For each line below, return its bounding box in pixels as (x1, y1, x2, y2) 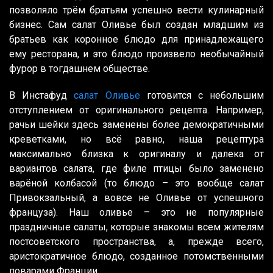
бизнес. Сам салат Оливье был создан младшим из (9, 19, 264, 31)
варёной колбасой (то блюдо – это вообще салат (9, 177, 264, 190)
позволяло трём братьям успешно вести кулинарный (9, 4, 264, 16)
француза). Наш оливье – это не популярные (9, 207, 264, 219)
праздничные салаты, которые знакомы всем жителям (9, 221, 264, 233)
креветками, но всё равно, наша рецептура (9, 133, 264, 146)
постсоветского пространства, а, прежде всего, (9, 236, 264, 248)
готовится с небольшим (140, 90, 264, 102)
